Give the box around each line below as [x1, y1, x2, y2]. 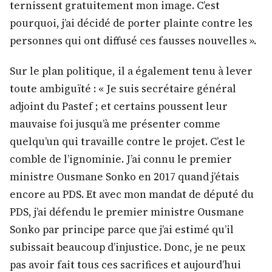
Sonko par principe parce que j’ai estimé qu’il [10, 222, 234, 237]
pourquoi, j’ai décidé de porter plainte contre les [10, 15, 253, 30]
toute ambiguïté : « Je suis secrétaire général [10, 81, 236, 97]
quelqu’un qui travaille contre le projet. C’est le [10, 134, 245, 149]
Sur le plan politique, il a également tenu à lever [10, 64, 253, 79]
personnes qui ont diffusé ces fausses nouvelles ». [10, 33, 256, 48]
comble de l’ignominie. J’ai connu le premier [10, 152, 232, 167]
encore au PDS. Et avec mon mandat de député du [10, 187, 254, 202]
